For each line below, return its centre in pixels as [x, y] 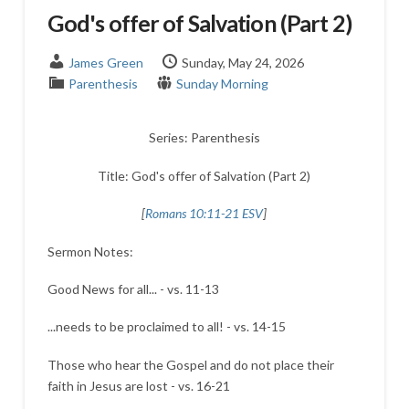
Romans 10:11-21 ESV [204, 214]
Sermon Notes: [90, 251]
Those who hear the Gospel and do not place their [190, 364]
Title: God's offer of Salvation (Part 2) [204, 175]
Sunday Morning [222, 84]
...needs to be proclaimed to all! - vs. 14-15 [166, 327]
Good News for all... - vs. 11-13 [133, 288]
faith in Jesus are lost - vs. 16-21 [138, 385]
